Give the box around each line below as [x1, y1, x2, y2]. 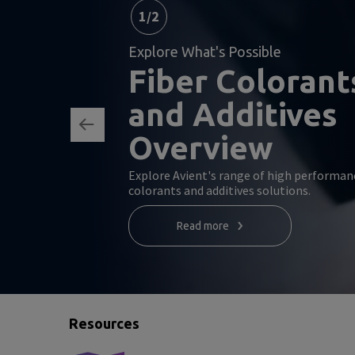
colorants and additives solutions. [128, 182, 311, 198]
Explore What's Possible [128, 44, 281, 59]
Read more [177, 219, 229, 232]
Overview [128, 130, 273, 166]
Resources [69, 315, 139, 331]
